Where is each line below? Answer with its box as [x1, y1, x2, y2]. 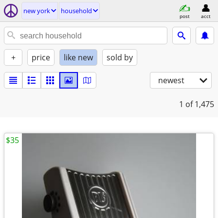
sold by [107, 52, 133, 63]
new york [23, 6, 50, 15]
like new [64, 52, 93, 63]
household [61, 6, 92, 15]
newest [158, 75, 184, 86]
